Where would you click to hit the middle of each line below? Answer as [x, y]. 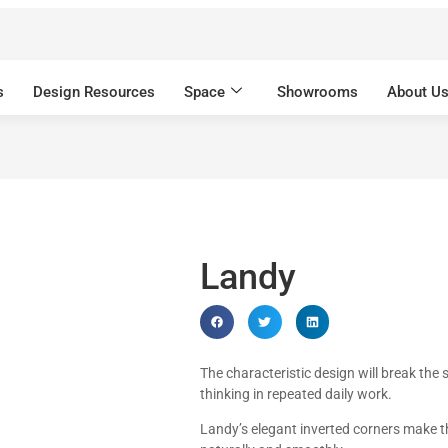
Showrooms [317, 91]
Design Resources [94, 91]
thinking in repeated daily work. [296, 393]
